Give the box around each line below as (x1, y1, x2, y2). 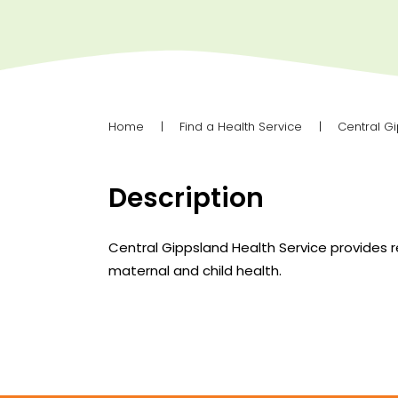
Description (108, 179, 264, 216)
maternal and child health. (108, 261, 282, 281)
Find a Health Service (179, 117, 302, 135)
